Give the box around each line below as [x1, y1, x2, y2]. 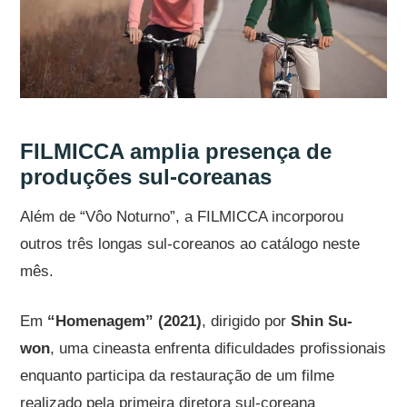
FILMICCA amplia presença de [20, 138, 333, 164]
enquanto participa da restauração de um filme [20, 366, 335, 384]
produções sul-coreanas [20, 164, 273, 189]
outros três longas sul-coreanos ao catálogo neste [20, 234, 361, 253]
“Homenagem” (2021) [47, 312, 203, 330]
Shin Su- [291, 312, 353, 330]
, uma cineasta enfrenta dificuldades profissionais [50, 339, 387, 357]
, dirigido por [202, 312, 292, 330]
